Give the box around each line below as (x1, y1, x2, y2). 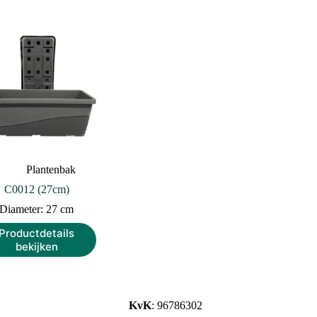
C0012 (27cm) (4, 183, 69, 196)
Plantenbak (25, 163, 76, 176)
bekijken (15, 240, 58, 254)
